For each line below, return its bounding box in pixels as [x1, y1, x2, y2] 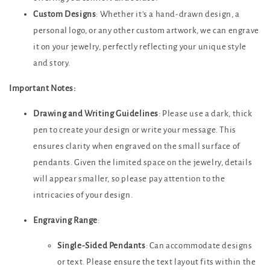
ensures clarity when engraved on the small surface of [33, 142, 240, 151]
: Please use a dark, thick [159, 109, 253, 119]
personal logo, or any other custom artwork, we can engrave [33, 26, 259, 36]
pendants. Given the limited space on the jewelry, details [33, 158, 253, 168]
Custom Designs [33, 10, 96, 19]
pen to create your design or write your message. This [33, 125, 236, 135]
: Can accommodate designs [145, 241, 253, 251]
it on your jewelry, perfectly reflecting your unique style [33, 42, 246, 52]
